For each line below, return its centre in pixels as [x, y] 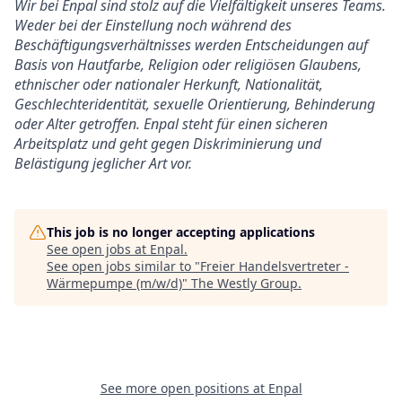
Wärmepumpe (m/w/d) [114, 284]
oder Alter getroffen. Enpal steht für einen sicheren [171, 124]
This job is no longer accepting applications [181, 232]
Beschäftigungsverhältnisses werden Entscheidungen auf [191, 45]
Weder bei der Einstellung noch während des [153, 26]
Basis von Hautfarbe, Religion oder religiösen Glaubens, [188, 65]
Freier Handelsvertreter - [275, 267]
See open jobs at [98, 249]
